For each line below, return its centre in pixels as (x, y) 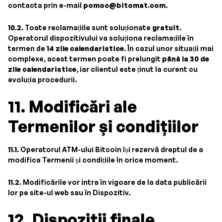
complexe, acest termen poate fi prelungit (85, 59)
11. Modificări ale (72, 107)
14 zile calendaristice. (86, 48)
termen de (27, 48)
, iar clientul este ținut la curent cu (137, 69)
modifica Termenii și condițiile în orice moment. (93, 160)
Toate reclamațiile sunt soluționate (88, 28)
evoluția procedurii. (42, 80)
